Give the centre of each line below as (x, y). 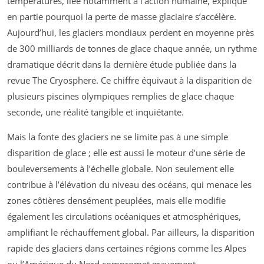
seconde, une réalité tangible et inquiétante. (95, 112)
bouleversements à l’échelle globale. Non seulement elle (121, 168)
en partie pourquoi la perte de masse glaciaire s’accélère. (122, 16)
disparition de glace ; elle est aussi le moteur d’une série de (126, 152)
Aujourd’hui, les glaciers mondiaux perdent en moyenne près (131, 32)
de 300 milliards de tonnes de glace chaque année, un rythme (132, 48)
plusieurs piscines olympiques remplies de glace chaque (121, 96)
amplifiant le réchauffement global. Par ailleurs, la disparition (131, 232)
